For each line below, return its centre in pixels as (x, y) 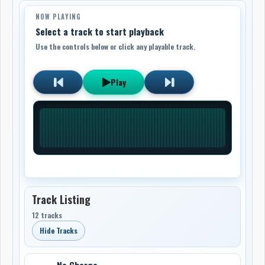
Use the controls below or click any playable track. (116, 46)
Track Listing (62, 199)
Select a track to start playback (100, 31)
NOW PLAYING (59, 16)
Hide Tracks (59, 230)
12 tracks (47, 215)
